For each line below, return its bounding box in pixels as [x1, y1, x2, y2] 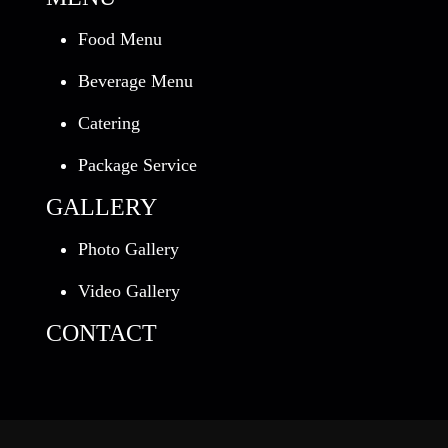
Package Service [78, 155, 197, 175]
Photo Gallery [78, 239, 179, 259]
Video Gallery [78, 281, 180, 301]
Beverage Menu [78, 71, 193, 91]
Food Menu [78, 29, 162, 49]
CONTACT [46, 320, 157, 346]
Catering [78, 113, 140, 133]
